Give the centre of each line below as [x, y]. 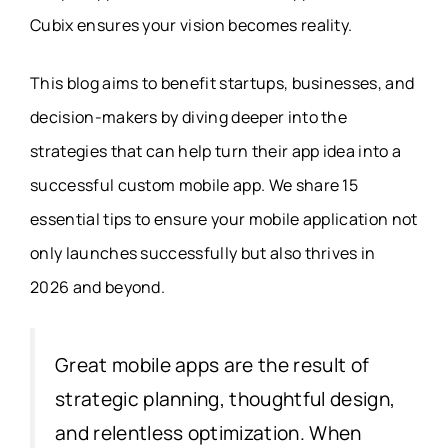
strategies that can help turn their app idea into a [216, 151]
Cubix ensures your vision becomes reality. [191, 25]
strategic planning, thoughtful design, [225, 399]
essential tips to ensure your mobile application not [224, 219]
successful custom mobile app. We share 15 [194, 185]
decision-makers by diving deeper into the [189, 117]
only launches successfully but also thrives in [203, 253]
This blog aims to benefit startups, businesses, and [222, 83]
